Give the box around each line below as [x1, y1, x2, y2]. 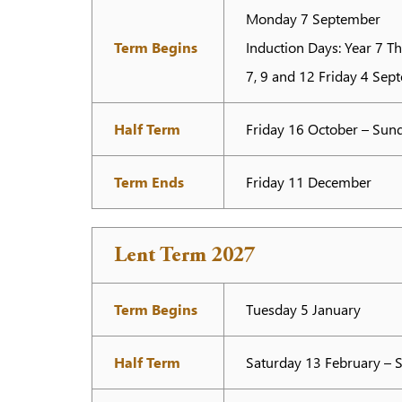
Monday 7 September [246, 9, 380, 28]
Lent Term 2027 [114, 246, 255, 267]
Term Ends [114, 172, 184, 191]
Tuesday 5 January [246, 300, 361, 319]
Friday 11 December [246, 172, 371, 191]
